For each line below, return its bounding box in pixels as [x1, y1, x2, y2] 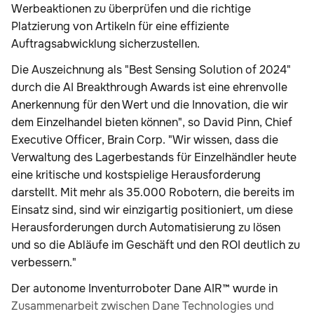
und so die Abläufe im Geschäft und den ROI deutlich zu [11, 238, 300, 253]
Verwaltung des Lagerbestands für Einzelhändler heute [11, 150, 296, 165]
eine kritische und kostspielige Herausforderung [11, 168, 261, 183]
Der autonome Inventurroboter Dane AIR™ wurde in [11, 281, 278, 296]
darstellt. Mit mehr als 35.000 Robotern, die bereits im [11, 185, 294, 200]
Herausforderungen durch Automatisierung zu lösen [11, 220, 280, 235]
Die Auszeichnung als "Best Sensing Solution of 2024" [11, 62, 291, 78]
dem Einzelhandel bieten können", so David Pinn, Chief [11, 115, 292, 130]
